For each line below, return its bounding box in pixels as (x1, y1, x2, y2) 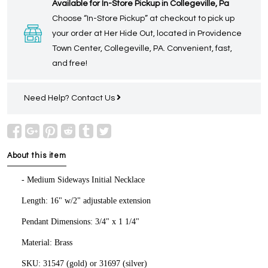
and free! (52, 59, 87, 68)
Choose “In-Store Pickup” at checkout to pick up (52, 14, 234, 23)
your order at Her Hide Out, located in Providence (52, 29, 242, 38)
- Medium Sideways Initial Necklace (22, 175, 145, 184)
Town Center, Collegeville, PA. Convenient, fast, (52, 44, 232, 53)
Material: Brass (22, 237, 72, 247)
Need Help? (24, 93, 71, 102)
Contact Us (71, 93, 117, 102)
